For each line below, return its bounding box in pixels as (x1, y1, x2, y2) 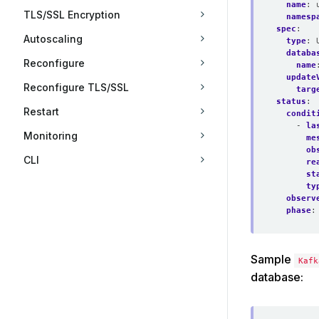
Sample (251, 252, 294, 266)
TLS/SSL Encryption (23, 9, 120, 21)
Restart (23, 105, 59, 117)
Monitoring (23, 130, 78, 142)
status (276, 96, 306, 106)
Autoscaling (23, 33, 83, 45)
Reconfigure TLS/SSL (23, 81, 129, 93)
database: (251, 270, 303, 284)
